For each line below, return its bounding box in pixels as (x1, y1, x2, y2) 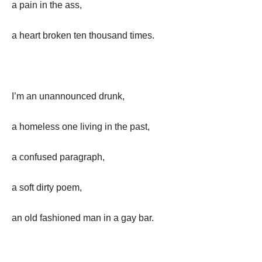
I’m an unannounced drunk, (12, 91, 130, 101)
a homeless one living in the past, (12, 122, 156, 132)
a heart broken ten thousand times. (12, 30, 160, 40)
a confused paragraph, (12, 152, 111, 162)
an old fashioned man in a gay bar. (12, 213, 160, 223)
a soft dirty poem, (12, 182, 88, 192)
